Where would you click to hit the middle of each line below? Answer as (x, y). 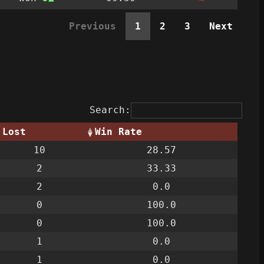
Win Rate (118, 132)
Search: (110, 110)
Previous (93, 27)
